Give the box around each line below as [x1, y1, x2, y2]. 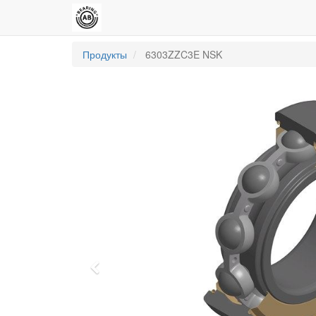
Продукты [83, 47, 127, 61]
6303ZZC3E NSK [145, 47, 222, 61]
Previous [99, 260, 154, 280]
